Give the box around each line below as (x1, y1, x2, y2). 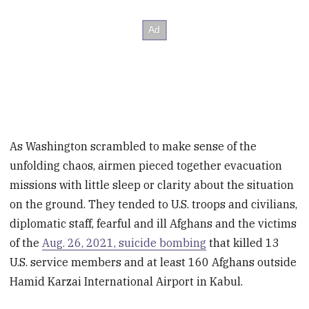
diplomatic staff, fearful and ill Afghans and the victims (10, 216, 297, 230)
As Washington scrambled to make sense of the (10, 139, 257, 153)
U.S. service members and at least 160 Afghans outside (10, 255, 297, 269)
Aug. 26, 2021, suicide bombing (42, 235, 207, 250)
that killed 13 (206, 235, 280, 250)
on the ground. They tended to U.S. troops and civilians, (10, 197, 298, 211)
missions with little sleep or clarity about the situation (10, 177, 295, 192)
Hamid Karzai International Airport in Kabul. (10, 274, 243, 288)
